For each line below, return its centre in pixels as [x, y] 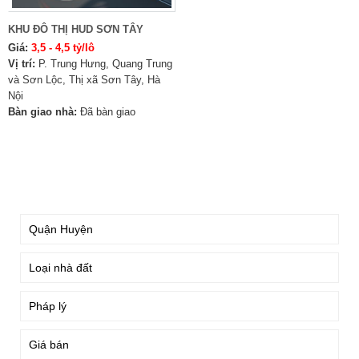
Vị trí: [22, 64]
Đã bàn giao [108, 112]
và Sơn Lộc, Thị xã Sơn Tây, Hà [84, 80]
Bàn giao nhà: [42, 112]
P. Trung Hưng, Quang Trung [105, 64]
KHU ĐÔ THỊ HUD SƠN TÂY [76, 29]
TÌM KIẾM [48, 185]
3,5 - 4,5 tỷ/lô [63, 48]
